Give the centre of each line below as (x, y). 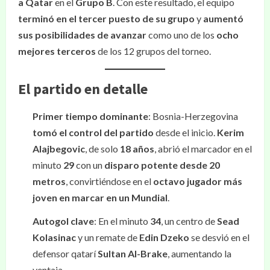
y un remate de (108, 237)
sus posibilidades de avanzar (82, 35)
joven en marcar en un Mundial (100, 197)
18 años (137, 149)
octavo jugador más (198, 181)
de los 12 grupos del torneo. (153, 51)
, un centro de (189, 221)
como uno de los (181, 35)
